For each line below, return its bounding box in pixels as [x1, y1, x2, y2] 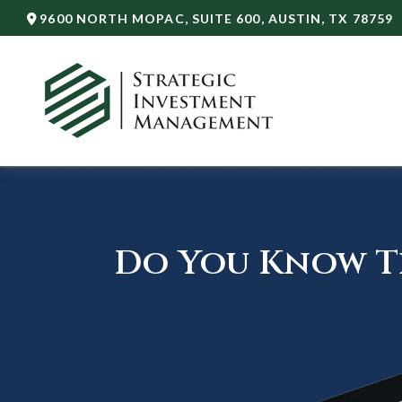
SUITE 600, [191, 10, 265, 26]
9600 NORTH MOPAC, [39, 10, 192, 26]
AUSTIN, [267, 10, 326, 26]
